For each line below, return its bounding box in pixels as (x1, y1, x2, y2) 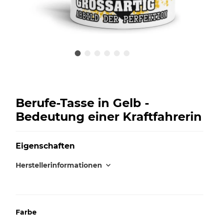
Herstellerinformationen (16, 160, 102, 170)
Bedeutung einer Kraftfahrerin (16, 109, 202, 124)
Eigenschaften (16, 141, 75, 151)
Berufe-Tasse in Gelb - (16, 95, 149, 110)
